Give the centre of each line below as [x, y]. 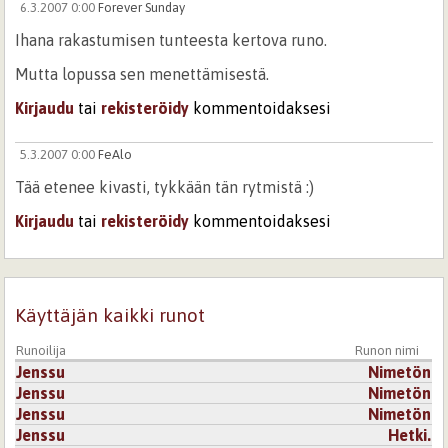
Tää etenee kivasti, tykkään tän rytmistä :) [165, 187]
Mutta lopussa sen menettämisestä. [142, 74]
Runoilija [41, 350]
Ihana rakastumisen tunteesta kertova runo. [171, 40]
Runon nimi [387, 350]
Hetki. [410, 434]
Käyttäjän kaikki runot [110, 315]
